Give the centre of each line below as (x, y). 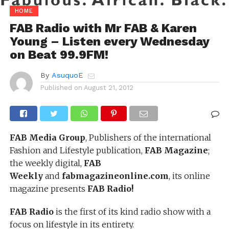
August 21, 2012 (108, 87)
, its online (189, 176)
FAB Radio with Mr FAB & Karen (103, 28)
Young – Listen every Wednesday (109, 41)
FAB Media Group (47, 137)
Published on (61, 87)
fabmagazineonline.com (115, 176)
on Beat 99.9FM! (59, 54)
